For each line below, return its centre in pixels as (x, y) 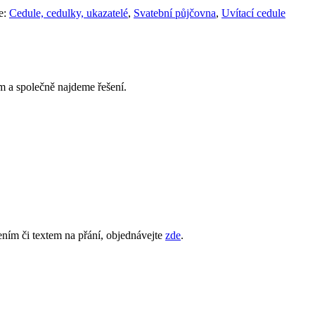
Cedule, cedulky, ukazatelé (69, 13)
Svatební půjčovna (175, 13)
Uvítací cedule (253, 13)
